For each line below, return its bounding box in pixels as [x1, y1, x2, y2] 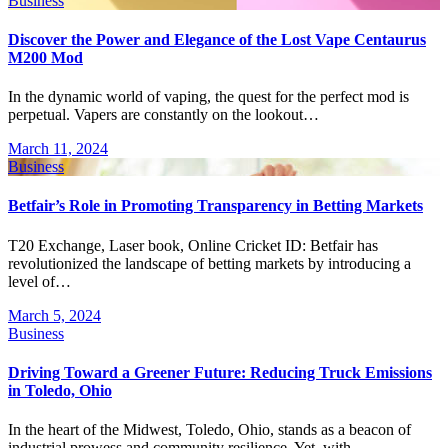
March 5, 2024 [8, 306, 101, 324]
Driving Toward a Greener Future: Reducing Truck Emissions [8, 363, 432, 381]
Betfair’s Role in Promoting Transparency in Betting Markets [8, 197, 423, 215]
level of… [8, 272, 71, 290]
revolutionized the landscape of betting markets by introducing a [8, 254, 411, 272]
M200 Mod [8, 48, 83, 66]
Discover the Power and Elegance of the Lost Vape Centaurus [8, 30, 426, 48]
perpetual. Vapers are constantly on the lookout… [8, 106, 319, 124]
